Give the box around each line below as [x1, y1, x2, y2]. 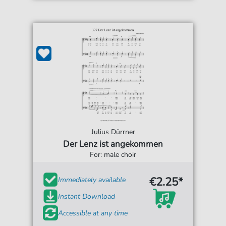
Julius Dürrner [91, 127, 135, 137]
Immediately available [58, 175, 126, 185]
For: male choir [90, 150, 136, 160]
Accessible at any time [58, 208, 128, 218]
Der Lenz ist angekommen [63, 138, 163, 150]
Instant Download [58, 191, 116, 201]
